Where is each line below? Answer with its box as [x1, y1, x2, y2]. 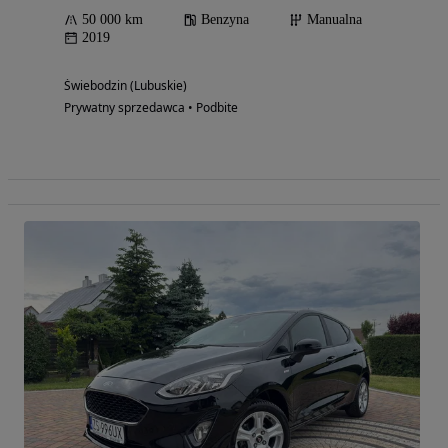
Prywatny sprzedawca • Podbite [64, 99, 238, 117]
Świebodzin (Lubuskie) [64, 77, 187, 95]
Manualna [307, 12, 362, 28]
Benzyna [201, 12, 249, 28]
